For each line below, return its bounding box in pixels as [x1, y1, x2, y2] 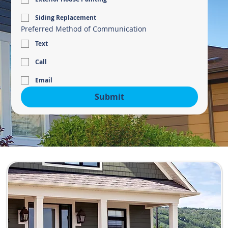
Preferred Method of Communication [21, 24, 147, 34]
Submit [94, 91, 124, 102]
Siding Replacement [35, 13, 96, 22]
